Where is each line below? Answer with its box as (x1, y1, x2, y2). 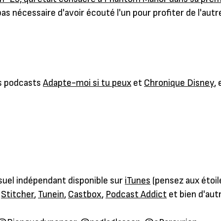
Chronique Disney (144, 77, 214, 89)
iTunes (125, 175, 150, 187)
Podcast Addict (106, 189, 167, 201)
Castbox (68, 189, 102, 201)
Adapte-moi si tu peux (43, 77, 131, 89)
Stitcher (1, 189, 34, 201)
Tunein (38, 189, 64, 201)
